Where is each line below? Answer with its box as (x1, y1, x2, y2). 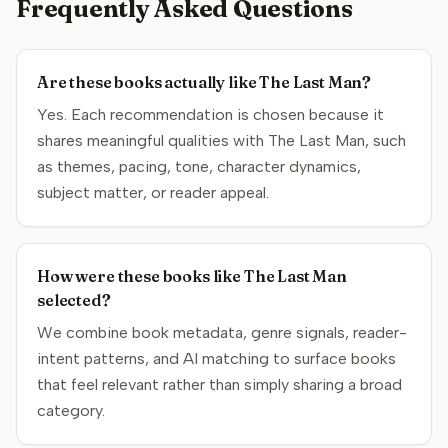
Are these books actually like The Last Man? (37, 72, 372, 92)
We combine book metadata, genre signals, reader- (37, 323, 407, 342)
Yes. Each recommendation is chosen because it (37, 105, 384, 124)
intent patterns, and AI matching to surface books (37, 349, 396, 368)
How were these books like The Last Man (37, 266, 347, 286)
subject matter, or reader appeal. (37, 183, 269, 202)
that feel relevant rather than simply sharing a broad (37, 375, 402, 394)
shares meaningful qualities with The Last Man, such (37, 131, 406, 150)
